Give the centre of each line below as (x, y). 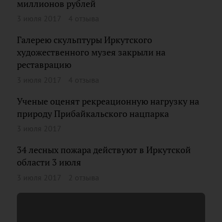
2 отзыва (84, 177)
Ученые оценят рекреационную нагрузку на (108, 101)
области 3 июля (49, 162)
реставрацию (44, 65)
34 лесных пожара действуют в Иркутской (104, 150)
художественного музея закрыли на (91, 52)
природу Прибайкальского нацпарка (93, 113)
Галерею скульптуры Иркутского (84, 40)
